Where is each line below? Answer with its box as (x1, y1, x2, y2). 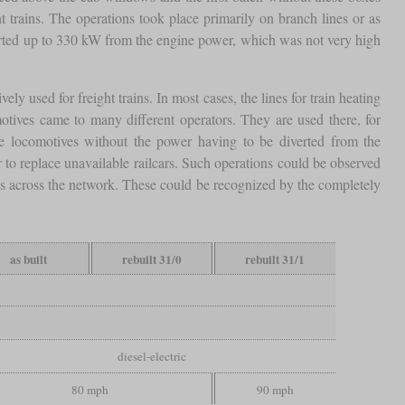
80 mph (71, 381, 109, 398)
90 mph (256, 381, 294, 398)
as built (10, 250, 48, 268)
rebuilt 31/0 (121, 250, 182, 268)
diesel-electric (118, 347, 187, 364)
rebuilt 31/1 (245, 250, 306, 268)
